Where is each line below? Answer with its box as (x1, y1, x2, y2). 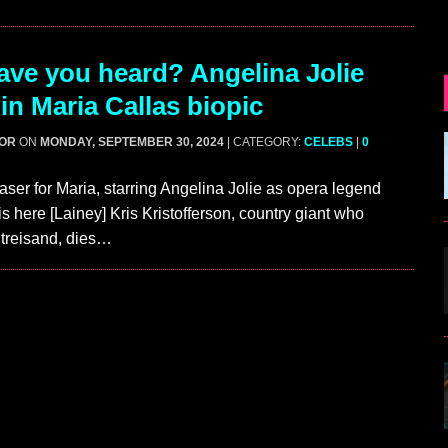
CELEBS (304, 135, 353, 150)
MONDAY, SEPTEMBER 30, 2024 (40, 135, 224, 150)
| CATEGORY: (227, 135, 304, 150)
